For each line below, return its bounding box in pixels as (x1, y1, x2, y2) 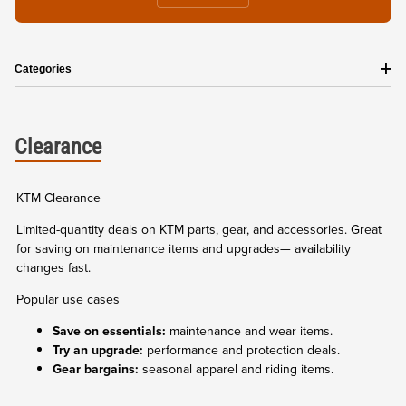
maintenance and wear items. (166, 321, 333, 341)
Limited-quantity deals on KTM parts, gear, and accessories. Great (16, 219, 382, 239)
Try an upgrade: (53, 340, 143, 360)
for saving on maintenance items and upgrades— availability (16, 238, 351, 258)
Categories (14, 62, 72, 75)
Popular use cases (16, 289, 120, 309)
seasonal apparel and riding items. (139, 359, 333, 379)
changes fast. (16, 257, 91, 277)
